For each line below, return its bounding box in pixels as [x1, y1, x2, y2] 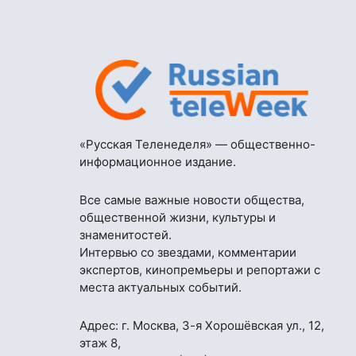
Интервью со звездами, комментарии [79, 245, 296, 261]
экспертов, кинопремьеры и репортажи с [79, 262, 320, 278]
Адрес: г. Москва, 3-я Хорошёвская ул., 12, [79, 318, 324, 334]
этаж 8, [79, 335, 121, 351]
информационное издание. [79, 154, 236, 170]
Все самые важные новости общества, [79, 192, 304, 208]
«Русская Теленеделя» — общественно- [79, 137, 315, 153]
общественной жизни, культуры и [79, 210, 276, 226]
